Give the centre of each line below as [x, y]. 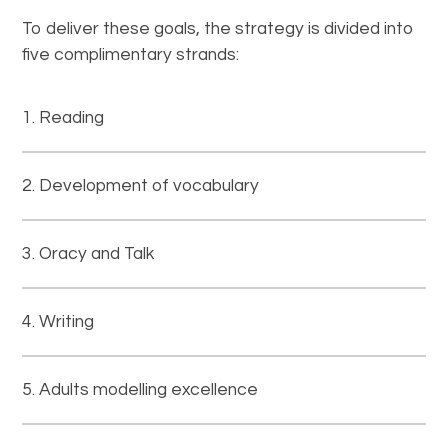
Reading [72, 118]
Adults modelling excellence [149, 390]
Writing [67, 322]
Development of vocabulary [149, 186]
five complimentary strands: [131, 54]
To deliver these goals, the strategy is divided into [218, 28]
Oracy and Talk [97, 254]
